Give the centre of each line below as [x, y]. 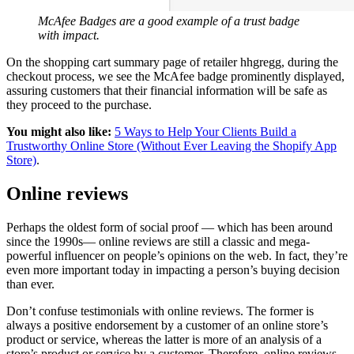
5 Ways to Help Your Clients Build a [205, 132]
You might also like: [59, 132]
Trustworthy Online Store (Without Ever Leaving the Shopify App [171, 146]
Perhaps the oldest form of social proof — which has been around [169, 228]
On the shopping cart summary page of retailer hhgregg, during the [172, 62]
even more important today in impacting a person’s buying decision [173, 270]
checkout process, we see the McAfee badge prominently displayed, [175, 77]
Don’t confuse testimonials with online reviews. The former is [160, 311]
